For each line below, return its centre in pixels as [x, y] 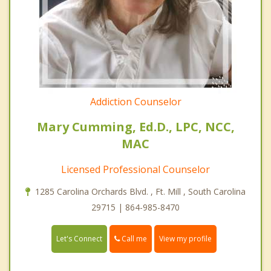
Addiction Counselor [135, 101]
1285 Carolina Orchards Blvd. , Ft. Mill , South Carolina [140, 191]
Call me [133, 238]
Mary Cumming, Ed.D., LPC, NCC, [135, 126]
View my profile [185, 238]
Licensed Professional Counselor [135, 169]
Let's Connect [79, 238]
